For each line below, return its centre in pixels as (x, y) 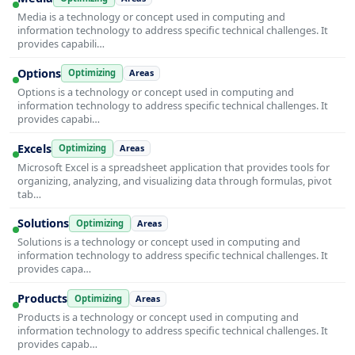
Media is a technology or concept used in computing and (151, 17)
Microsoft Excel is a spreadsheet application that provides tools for (174, 167)
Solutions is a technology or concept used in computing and (159, 242)
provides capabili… (61, 44)
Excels (34, 148)
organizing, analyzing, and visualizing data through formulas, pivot (175, 180)
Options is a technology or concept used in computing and (156, 92)
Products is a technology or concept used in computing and (158, 317)
